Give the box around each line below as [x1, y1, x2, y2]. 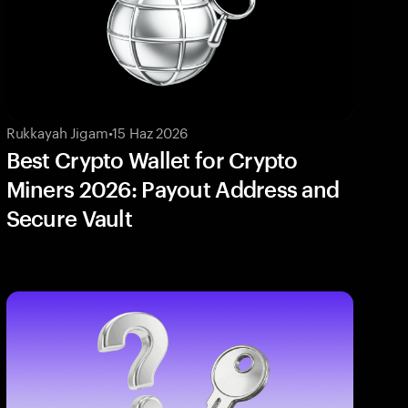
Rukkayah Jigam [5, 119, 108, 142]
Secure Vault [5, 204, 133, 231]
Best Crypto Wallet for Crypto [5, 146, 298, 173]
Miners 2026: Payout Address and [5, 175, 340, 202]
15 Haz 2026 [112, 119, 188, 142]
